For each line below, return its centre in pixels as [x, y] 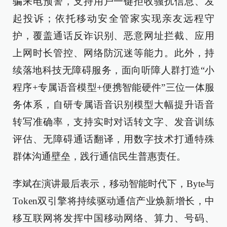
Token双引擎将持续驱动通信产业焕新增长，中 [113, 201]
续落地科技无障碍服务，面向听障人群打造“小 [113, 70]
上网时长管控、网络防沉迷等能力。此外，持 [113, 53]
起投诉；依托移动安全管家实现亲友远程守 [113, 18]
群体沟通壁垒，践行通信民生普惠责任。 [99, 156]
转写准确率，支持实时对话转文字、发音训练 [113, 122]
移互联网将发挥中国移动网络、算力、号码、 [113, 218]
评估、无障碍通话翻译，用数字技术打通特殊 [113, 139]
